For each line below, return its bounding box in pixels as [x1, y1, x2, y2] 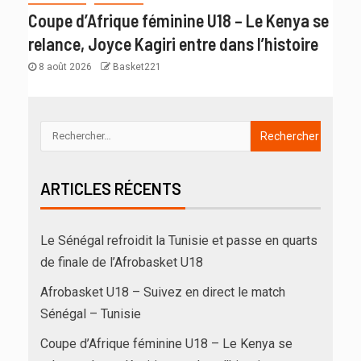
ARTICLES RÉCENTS [40, 178, 181, 198]
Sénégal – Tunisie [40, 305, 141, 322]
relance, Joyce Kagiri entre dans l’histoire [28, 32, 318, 54]
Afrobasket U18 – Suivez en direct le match [40, 284, 285, 300]
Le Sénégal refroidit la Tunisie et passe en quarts [40, 232, 317, 248]
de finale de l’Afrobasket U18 [40, 254, 203, 270]
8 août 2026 [36, 60, 94, 73]
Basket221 [113, 60, 161, 73]
